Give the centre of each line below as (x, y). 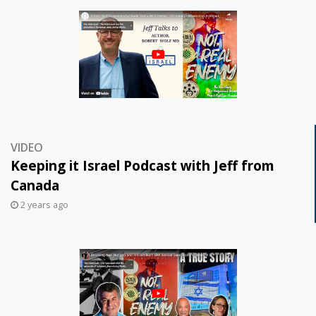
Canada (35, 185)
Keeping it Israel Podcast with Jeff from (142, 165)
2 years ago (43, 204)
